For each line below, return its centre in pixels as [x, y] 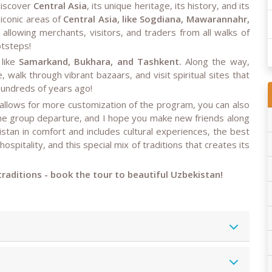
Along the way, [215, 62]
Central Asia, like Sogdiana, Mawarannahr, [156, 19]
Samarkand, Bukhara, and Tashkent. [100, 62]
